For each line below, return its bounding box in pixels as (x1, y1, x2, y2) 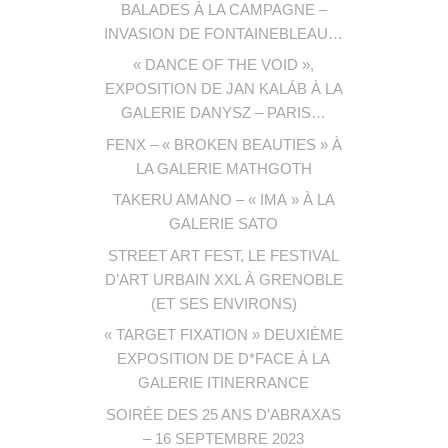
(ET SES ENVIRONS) (150, 294, 297, 312)
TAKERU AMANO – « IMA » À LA (112, 191, 335, 209)
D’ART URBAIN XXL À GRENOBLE (104, 270, 343, 288)
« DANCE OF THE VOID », (133, 56, 315, 74)
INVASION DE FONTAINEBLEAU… (104, 24, 344, 42)
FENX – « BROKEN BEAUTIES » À (105, 135, 342, 153)
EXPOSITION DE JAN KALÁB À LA (104, 80, 343, 98)
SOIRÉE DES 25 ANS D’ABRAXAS (106, 405, 342, 423)
